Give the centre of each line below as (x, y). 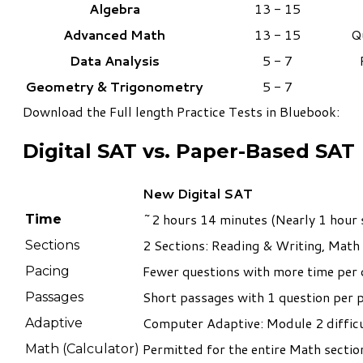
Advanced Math (114, 35)
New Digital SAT (198, 194)
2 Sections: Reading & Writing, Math (251, 246)
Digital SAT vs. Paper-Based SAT (189, 152)
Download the (66, 112)
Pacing (47, 271)
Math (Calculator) (82, 349)
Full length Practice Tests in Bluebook (223, 112)
